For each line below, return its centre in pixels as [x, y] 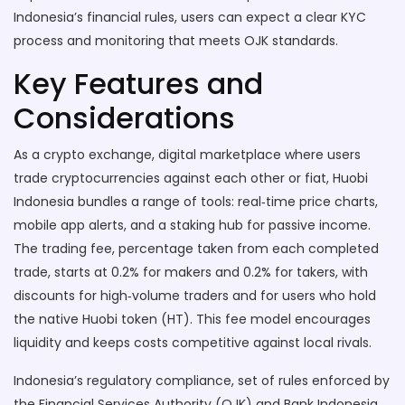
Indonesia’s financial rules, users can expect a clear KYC [190, 17]
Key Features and [138, 84]
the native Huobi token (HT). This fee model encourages [192, 319]
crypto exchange [98, 155]
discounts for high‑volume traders [121, 296]
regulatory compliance [159, 381]
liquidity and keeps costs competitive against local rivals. [193, 343]
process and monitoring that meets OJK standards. [176, 41]
